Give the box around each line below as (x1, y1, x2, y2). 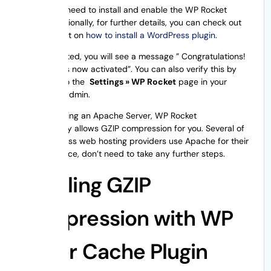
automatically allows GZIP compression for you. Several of (19, 122, 245, 134)
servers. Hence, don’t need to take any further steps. (19, 148, 226, 159)
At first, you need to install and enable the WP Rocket (19, 4, 227, 15)
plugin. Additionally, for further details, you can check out (19, 16, 242, 28)
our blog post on (19, 29, 87, 41)
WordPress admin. (19, 88, 91, 100)
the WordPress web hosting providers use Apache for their (19, 135, 249, 146)
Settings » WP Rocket (90, 76, 177, 87)
